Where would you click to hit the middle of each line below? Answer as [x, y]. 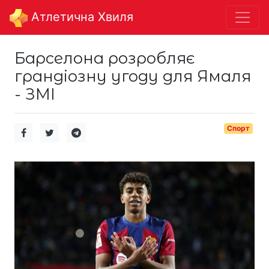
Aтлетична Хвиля [80, 17]
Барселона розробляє [104, 58]
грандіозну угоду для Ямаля [133, 76]
